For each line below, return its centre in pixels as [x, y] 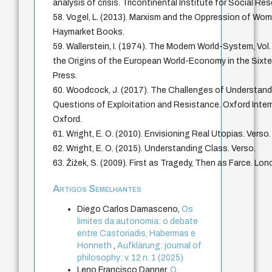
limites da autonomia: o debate [138, 222]
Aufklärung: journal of [160, 246]
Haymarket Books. [89, 32]
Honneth [96, 246]
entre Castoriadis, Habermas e [137, 234]
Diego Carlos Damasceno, [130, 209]
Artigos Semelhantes [97, 189]
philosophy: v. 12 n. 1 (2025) [131, 258]
